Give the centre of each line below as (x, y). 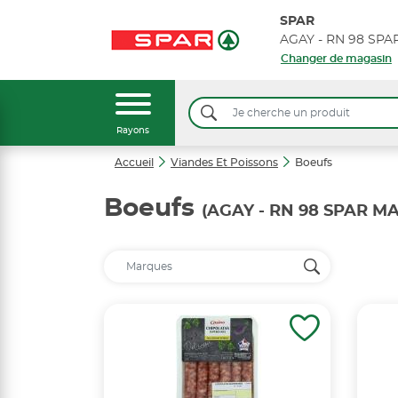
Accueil (134, 163)
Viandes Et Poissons (224, 163)
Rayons (133, 131)
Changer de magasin (336, 59)
